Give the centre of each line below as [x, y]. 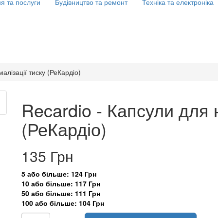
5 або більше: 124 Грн [59, 174]
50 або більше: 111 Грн [61, 193]
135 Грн [47, 156]
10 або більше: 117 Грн [61, 183]
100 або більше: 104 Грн [63, 203]
